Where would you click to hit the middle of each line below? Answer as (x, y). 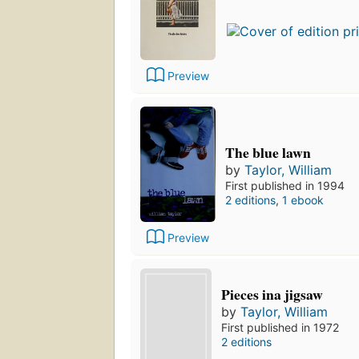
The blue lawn (268, 153)
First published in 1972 (280, 327)
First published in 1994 (285, 186)
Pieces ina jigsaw (272, 294)
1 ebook (303, 200)
